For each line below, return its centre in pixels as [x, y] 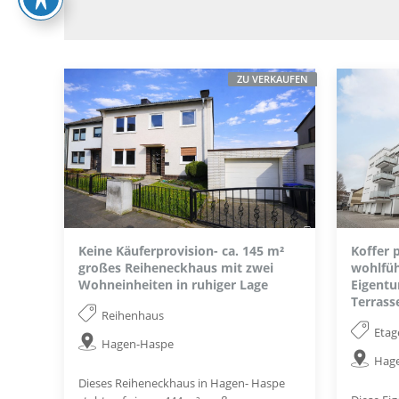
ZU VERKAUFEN [273, 79]
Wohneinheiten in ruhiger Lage [173, 284]
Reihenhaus [133, 316]
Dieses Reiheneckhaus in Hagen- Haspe [182, 383]
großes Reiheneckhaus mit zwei [176, 267]
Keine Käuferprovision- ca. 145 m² [181, 250]
